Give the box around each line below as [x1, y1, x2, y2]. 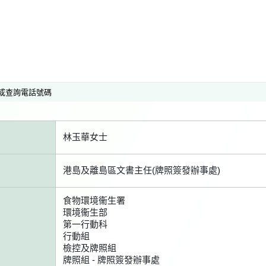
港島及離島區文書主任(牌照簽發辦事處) [63, 165, 220, 175]
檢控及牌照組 [63, 243, 116, 253]
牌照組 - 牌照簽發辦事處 [63, 255, 160, 265]
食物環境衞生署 [63, 195, 125, 205]
